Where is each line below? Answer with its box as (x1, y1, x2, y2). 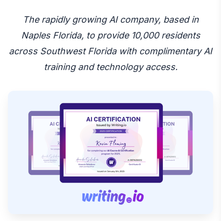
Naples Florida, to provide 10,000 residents (21, 30, 200, 40)
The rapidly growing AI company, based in (22, 14, 199, 25)
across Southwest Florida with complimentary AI (9, 45, 212, 56)
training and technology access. (43, 61, 178, 72)
